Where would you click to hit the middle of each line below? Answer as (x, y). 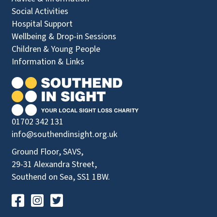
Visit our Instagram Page (75, 199)
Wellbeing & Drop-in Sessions (64, 37)
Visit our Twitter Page (89, 199)
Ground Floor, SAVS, (47, 152)
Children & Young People (56, 49)
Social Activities (40, 12)
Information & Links (48, 62)
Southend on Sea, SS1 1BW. (61, 177)
